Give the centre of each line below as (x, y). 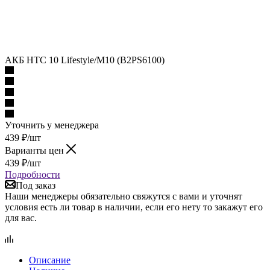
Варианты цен (36, 150)
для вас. (21, 218)
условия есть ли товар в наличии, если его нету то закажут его (134, 207)
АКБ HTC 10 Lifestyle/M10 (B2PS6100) (85, 60)
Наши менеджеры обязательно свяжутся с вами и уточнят (124, 196)
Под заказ (36, 185)
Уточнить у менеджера (52, 125)
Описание (50, 260)
